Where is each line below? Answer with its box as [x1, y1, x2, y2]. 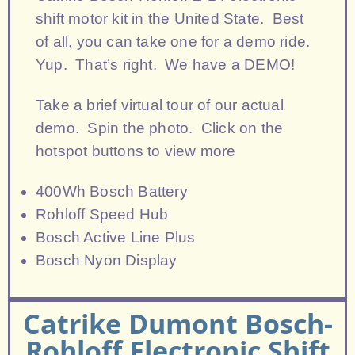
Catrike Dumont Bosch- [22, 305, 333, 342]
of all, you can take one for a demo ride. [36, 33, 315, 50]
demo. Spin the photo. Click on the [36, 120, 284, 136]
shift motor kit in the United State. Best [36, 10, 304, 27]
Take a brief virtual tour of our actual [36, 97, 284, 113]
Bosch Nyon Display [36, 252, 177, 269]
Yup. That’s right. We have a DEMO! [36, 56, 296, 73]
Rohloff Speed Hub [36, 206, 169, 223]
